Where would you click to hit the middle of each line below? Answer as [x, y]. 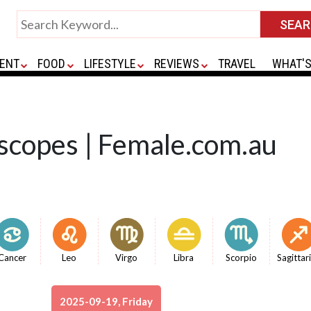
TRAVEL [236, 64]
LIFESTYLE [110, 64]
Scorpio [241, 258]
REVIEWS [177, 64]
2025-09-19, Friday [106, 301]
